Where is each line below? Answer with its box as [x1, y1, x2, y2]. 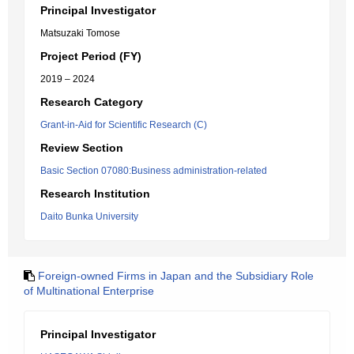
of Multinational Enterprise [24, 284, 154, 297]
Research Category [40, 96, 143, 108]
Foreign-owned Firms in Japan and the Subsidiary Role [38, 269, 314, 282]
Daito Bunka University [40, 211, 138, 222]
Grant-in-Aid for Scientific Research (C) [40, 119, 207, 130]
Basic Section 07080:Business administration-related [40, 165, 267, 176]
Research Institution [40, 187, 150, 200]
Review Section [40, 141, 123, 154]
